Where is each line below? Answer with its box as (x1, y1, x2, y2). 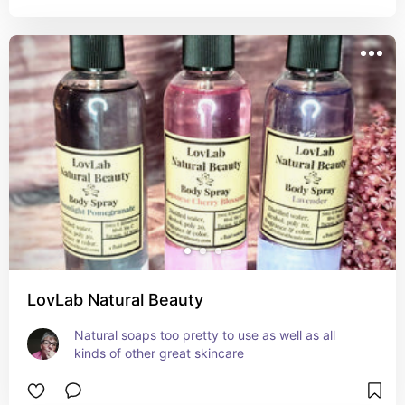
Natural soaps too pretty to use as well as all (74, 327, 335, 343)
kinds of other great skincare (74, 345, 244, 361)
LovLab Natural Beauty (27, 290, 203, 309)
